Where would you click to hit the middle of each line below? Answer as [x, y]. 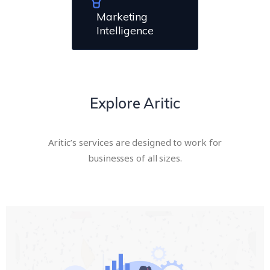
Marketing [122, 17]
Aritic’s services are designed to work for [135, 143]
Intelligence [125, 31]
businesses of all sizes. [135, 158]
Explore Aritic [135, 103]
